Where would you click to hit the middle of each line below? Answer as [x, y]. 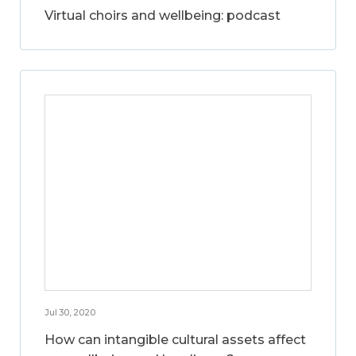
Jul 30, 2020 [70, 313]
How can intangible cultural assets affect [175, 340]
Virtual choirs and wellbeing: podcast [163, 16]
